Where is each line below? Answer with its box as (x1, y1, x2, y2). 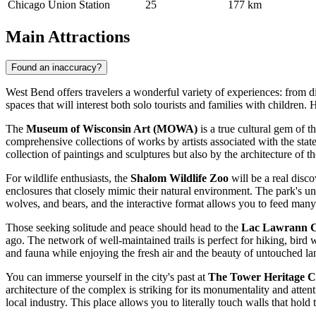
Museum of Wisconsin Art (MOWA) (26, 123, 197, 135)
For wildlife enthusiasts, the (6, 172, 130, 185)
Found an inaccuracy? (11, 62, 102, 73)
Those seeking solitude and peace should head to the (6, 221, 241, 234)
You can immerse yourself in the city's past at (6, 271, 208, 284)
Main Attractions (6, 27, 130, 46)
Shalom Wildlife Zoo (130, 172, 229, 185)
